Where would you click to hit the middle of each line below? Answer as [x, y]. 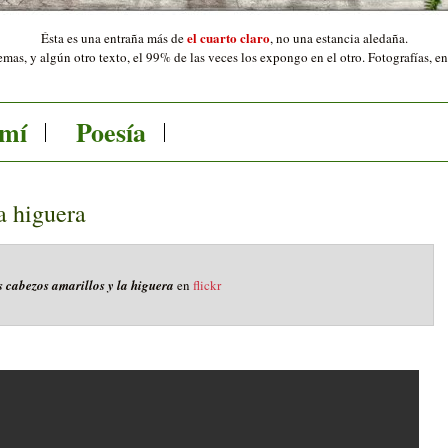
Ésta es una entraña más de [112, 38]
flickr [206, 285]
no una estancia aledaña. [341, 38]
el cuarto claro [228, 37]
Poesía [111, 131]
